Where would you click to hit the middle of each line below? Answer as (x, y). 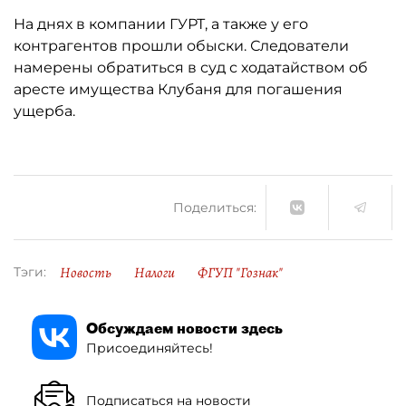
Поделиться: (215, 207)
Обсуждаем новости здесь (184, 328)
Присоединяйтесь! (150, 348)
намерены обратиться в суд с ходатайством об (191, 68)
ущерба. (44, 111)
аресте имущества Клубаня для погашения (178, 89)
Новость (86, 273)
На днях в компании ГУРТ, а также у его (161, 24)
